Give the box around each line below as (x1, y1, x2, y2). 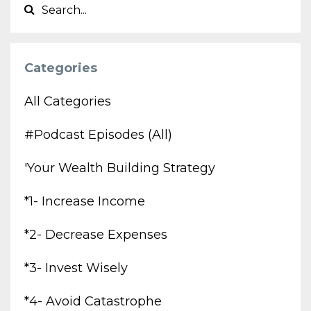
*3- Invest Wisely (24, 260, 128, 276)
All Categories (24, 93, 111, 109)
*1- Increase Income (24, 193, 145, 209)
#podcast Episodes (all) (24, 126, 172, 142)
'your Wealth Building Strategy (24, 160, 215, 176)
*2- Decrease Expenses (24, 226, 167, 242)
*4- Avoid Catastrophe (24, 293, 162, 309)
